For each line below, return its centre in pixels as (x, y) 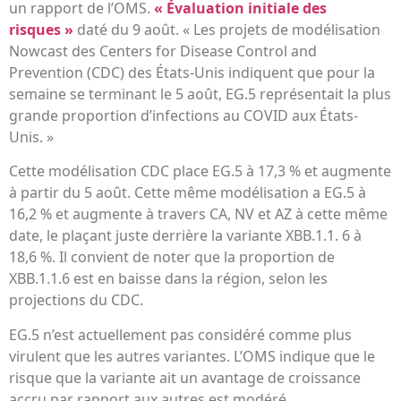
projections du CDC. (76, 300)
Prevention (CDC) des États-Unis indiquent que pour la (192, 73)
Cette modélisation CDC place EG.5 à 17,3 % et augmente (200, 171)
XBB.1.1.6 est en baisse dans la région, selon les (168, 279)
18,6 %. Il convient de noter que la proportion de (172, 257)
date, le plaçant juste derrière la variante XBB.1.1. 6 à (185, 236)
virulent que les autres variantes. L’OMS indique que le (192, 356)
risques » (41, 30)
